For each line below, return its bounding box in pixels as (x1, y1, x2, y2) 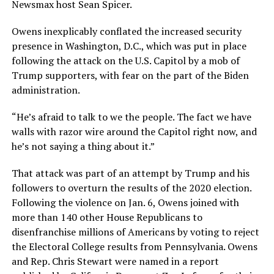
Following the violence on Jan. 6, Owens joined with (11, 195, 239, 209)
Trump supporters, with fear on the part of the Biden (11, 68, 249, 82)
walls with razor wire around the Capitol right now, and (11, 124, 257, 138)
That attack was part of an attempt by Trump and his (11, 166, 250, 180)
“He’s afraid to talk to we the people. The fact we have (11, 109, 251, 124)
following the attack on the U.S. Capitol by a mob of (11, 53, 240, 67)
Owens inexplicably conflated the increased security (11, 24, 242, 38)
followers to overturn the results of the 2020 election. (11, 180, 251, 194)
